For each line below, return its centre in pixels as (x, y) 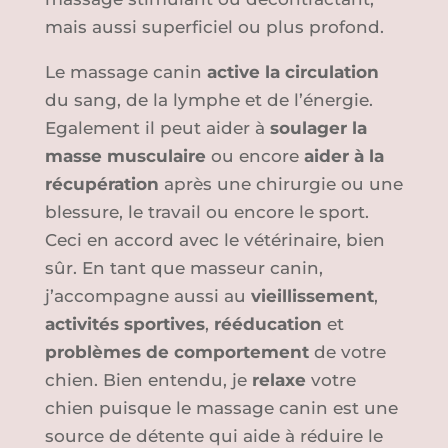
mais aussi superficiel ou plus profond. (214, 27)
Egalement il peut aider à (157, 128)
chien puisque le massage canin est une (221, 408)
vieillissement (312, 296)
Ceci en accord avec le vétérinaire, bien (214, 240)
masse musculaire (125, 156)
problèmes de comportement (176, 352)
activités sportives (124, 324)
